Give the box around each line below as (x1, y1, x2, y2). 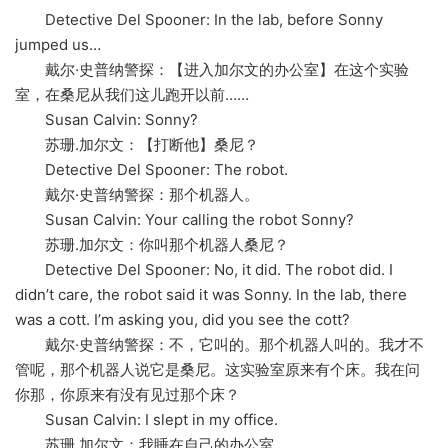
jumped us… (15, 35, 101, 55)
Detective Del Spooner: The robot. (15, 160, 288, 180)
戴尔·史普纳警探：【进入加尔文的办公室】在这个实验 (15, 60, 409, 80)
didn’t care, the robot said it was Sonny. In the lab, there (15, 285, 407, 305)
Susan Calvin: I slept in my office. (15, 410, 278, 430)
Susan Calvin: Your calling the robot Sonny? (15, 210, 354, 230)
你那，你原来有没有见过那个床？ (15, 385, 240, 405)
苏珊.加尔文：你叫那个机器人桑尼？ (15, 235, 289, 255)
